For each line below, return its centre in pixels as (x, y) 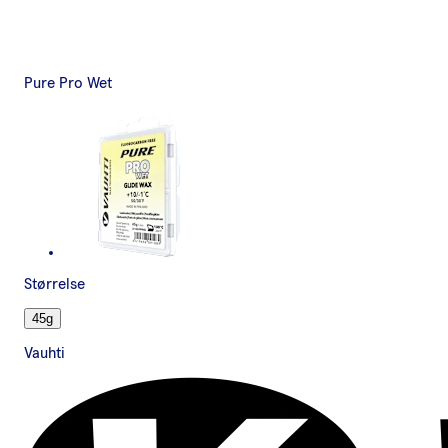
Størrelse (54, 284)
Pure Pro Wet (68, 83)
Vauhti (44, 353)
